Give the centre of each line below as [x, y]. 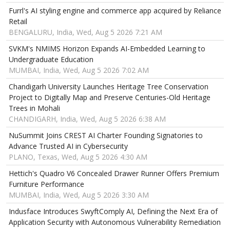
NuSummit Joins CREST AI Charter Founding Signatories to [106, 136]
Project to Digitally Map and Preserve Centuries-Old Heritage [110, 98]
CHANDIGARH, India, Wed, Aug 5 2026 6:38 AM [87, 119]
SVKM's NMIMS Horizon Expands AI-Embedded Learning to [107, 49]
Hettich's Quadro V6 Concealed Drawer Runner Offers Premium [114, 174]
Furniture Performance [46, 184]
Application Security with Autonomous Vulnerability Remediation [115, 222]
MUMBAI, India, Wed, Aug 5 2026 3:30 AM [79, 195]
